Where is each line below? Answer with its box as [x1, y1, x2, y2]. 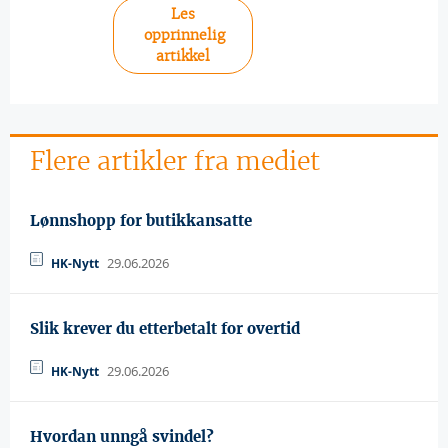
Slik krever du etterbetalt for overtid [30, 319, 300, 338]
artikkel [156, 46, 210, 65]
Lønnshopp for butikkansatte [30, 211, 252, 230]
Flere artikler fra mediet [30, 145, 320, 177]
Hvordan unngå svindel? [30, 427, 214, 446]
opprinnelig [144, 25, 225, 44]
